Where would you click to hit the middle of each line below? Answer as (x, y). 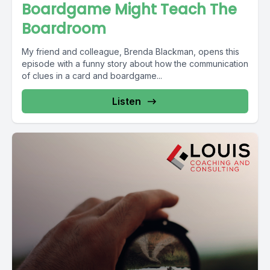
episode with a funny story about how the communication (135, 64)
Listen (127, 101)
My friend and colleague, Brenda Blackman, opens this (130, 52)
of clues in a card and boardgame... (92, 76)
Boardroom (64, 29)
